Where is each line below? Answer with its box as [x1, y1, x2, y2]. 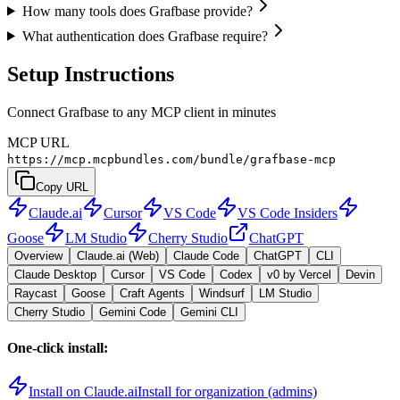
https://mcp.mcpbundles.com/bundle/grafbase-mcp [7, 152, 336, 166]
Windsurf [199, 286, 245, 300]
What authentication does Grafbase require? [21, 28, 268, 44]
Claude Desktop [14, 267, 96, 281]
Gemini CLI [180, 304, 238, 319]
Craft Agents [120, 286, 185, 300]
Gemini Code [99, 304, 166, 319]
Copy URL [36, 179, 88, 194]
